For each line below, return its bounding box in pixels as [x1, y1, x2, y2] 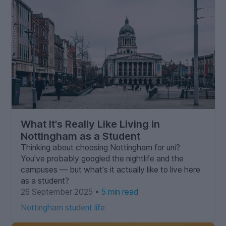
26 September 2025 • [20, 187, 101, 197]
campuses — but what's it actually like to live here [20, 165, 200, 175]
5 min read [101, 187, 138, 197]
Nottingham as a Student [20, 130, 140, 143]
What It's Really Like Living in [20, 118, 160, 131]
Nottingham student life [20, 203, 105, 213]
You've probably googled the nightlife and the [20, 154, 184, 164]
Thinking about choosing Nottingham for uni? [20, 143, 180, 153]
